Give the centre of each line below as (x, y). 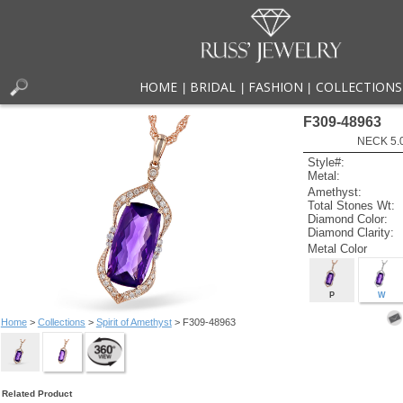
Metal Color (338, 248)
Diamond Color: (348, 219)
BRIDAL (213, 87)
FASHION (275, 87)
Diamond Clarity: (351, 232)
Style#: (327, 163)
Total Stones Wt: (352, 205)
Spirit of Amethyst (134, 322)
